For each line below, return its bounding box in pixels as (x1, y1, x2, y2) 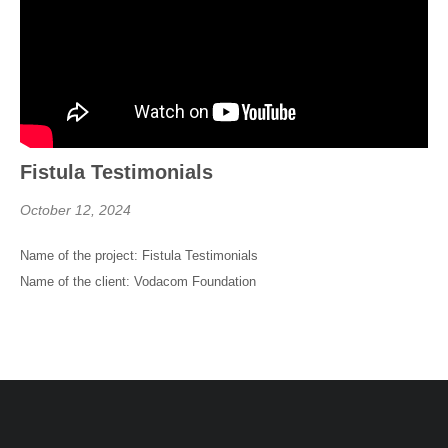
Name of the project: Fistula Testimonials (20, 248, 258, 263)
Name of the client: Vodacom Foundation (20, 274, 256, 289)
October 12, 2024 (20, 202, 131, 218)
